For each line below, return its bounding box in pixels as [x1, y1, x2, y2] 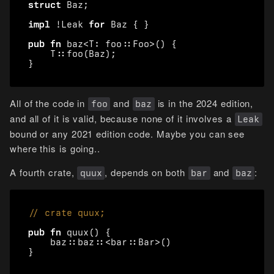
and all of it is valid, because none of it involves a [10, 112, 235, 125]
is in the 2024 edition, [154, 97, 254, 109]
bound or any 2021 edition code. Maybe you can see [10, 127, 245, 140]
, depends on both [105, 166, 188, 179]
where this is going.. [10, 142, 100, 155]
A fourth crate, [10, 166, 78, 179]
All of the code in [10, 97, 89, 109]
